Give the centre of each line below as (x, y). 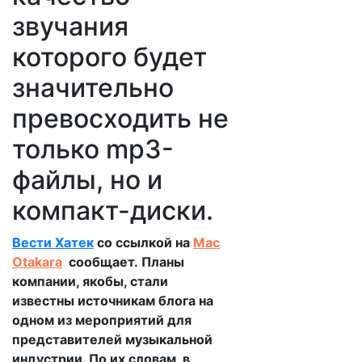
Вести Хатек (53, 242)
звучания (70, 26)
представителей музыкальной (112, 339)
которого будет (109, 57)
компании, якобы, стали (90, 281)
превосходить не (120, 118)
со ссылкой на (143, 242)
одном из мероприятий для (102, 320)
